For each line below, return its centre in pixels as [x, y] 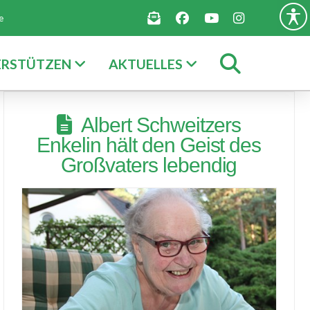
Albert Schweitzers [161, 125]
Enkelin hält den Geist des [149, 145]
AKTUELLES [146, 64]
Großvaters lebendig [149, 165]
